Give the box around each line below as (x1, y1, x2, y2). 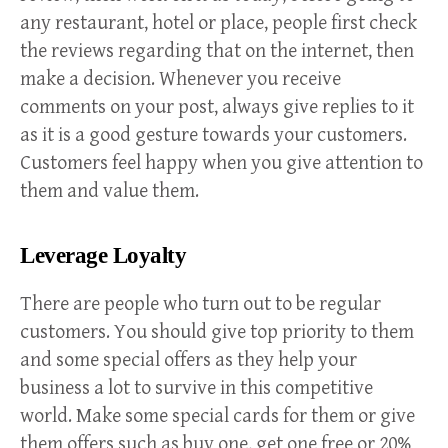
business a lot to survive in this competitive (20, 377, 373, 401)
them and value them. (20, 180, 203, 204)
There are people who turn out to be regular (20, 293, 381, 317)
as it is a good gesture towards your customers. (20, 124, 407, 148)
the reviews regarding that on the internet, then (20, 40, 414, 64)
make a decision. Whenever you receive (20, 68, 341, 92)
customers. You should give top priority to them (20, 321, 414, 345)
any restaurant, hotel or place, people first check (20, 12, 417, 36)
